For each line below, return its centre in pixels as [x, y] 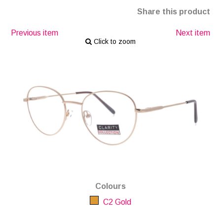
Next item [193, 33]
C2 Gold [116, 202]
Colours [110, 186]
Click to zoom [114, 41]
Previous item [35, 33]
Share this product [173, 12]
